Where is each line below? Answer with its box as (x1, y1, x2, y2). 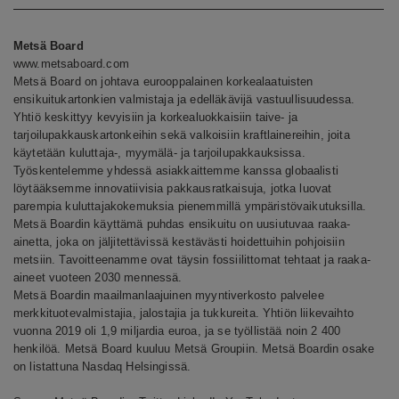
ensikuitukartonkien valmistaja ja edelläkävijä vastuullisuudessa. (13, 92, 355, 106)
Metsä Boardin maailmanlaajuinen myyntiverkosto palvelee (13, 288, 324, 302)
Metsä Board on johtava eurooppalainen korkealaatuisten (13, 74, 313, 88)
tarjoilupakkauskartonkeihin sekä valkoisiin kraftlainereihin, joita (13, 127, 350, 142)
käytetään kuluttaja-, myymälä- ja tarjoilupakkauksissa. (13, 145, 305, 159)
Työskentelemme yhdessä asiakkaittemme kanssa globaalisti (13, 163, 338, 177)
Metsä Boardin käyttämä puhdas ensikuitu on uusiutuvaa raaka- (13, 216, 351, 231)
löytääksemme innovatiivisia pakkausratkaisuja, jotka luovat (13, 181, 332, 195)
